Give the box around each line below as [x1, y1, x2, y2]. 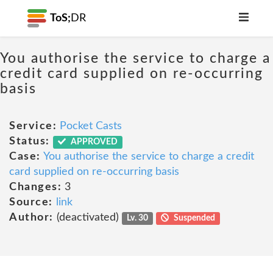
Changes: [9, 182, 62, 193]
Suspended [172, 214, 216, 222]
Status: [9, 136, 50, 147]
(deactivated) [53, 212, 122, 223]
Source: [9, 197, 53, 208]
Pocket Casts [60, 121, 122, 132]
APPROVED [69, 138, 118, 146]
